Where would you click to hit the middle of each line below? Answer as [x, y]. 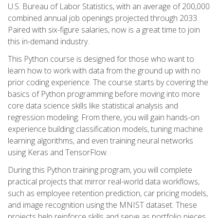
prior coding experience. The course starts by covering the [108, 82]
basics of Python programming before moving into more [104, 94]
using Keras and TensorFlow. [58, 152]
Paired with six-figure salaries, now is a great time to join [104, 29]
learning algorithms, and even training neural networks [100, 140]
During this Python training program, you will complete [100, 170]
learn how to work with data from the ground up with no [104, 70]
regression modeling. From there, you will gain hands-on [104, 117]
